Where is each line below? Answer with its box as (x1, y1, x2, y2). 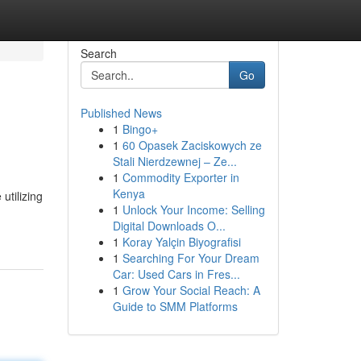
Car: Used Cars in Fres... (112, 266, 240, 282)
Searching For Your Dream (122, 250, 259, 266)
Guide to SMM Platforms (112, 298, 238, 314)
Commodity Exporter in (122, 169, 239, 185)
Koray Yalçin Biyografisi (122, 234, 241, 250)
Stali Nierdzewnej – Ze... (112, 153, 237, 169)
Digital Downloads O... (112, 218, 226, 234)
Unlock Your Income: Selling (122, 201, 265, 218)
